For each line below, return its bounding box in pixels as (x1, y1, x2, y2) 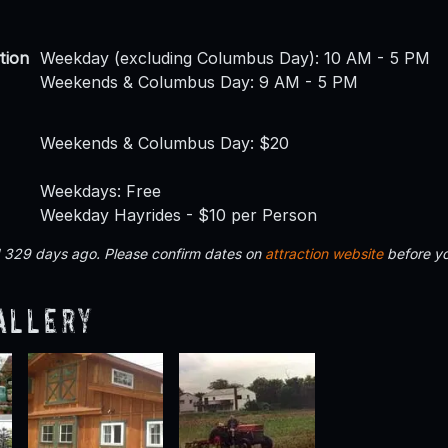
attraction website (265, 245, 383, 263)
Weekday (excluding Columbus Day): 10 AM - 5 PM (40, 48, 430, 69)
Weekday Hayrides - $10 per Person (40, 205, 317, 226)
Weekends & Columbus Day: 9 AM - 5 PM (40, 72, 358, 93)
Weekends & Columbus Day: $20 (40, 133, 289, 154)
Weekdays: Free (40, 181, 161, 202)
